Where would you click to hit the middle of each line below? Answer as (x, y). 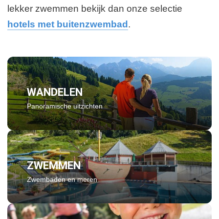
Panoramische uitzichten (65, 106)
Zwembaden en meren (62, 179)
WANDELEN (55, 92)
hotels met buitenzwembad (68, 24)
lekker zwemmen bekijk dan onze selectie (95, 9)
